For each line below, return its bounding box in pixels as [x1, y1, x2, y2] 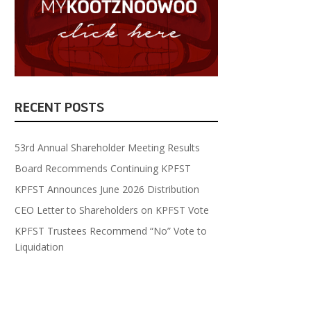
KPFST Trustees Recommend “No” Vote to [15, 224, 208, 238]
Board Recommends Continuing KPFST [15, 162, 192, 176]
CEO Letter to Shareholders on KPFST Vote [15, 203, 210, 217]
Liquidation [15, 240, 65, 254]
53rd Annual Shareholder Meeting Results [15, 141, 201, 155]
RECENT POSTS [15, 100, 105, 115]
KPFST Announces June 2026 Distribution [15, 183, 200, 196]
